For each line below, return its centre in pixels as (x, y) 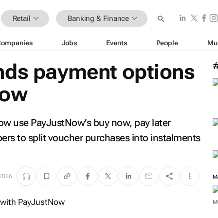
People (167, 43)
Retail (21, 18)
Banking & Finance (98, 18)
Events (117, 43)
